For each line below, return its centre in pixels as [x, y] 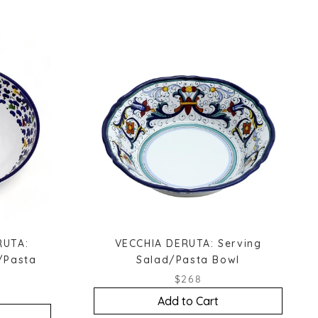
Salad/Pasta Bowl [188, 259]
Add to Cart [188, 301]
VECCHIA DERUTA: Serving [188, 243]
